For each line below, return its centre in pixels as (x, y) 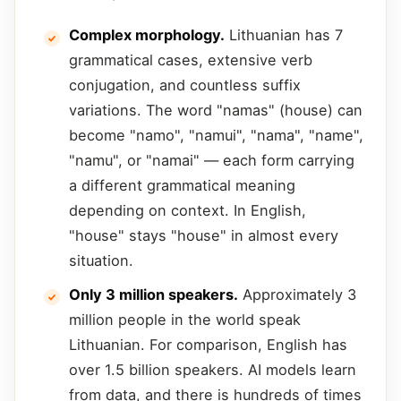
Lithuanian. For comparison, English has (208, 344)
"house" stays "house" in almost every (204, 235)
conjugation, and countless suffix (185, 85)
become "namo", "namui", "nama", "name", (216, 135)
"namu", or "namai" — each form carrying (212, 160)
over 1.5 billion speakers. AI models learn (213, 369)
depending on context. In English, (188, 210)
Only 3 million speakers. (154, 294)
